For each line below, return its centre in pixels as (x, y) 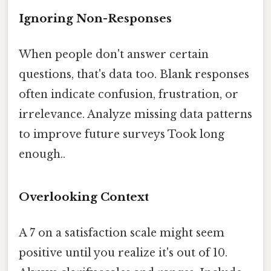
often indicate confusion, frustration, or (129, 94)
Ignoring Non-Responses (95, 18)
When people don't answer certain (114, 54)
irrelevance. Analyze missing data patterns (135, 114)
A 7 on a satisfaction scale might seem (122, 233)
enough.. (42, 154)
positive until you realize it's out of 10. (123, 253)
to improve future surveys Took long (122, 134)
